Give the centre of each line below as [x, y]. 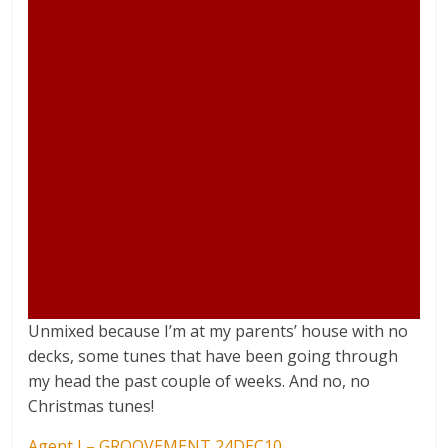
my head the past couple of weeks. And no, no [199, 380]
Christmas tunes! [91, 405]
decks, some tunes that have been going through [213, 355]
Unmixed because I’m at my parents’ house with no [218, 330]
